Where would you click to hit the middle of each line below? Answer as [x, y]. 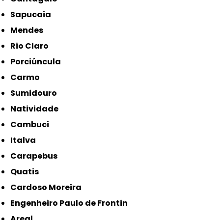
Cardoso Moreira [49, 188]
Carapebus [37, 156]
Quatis [28, 172]
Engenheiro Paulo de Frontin [71, 203]
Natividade [38, 109]
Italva [25, 140]
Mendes [31, 30]
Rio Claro [32, 46]
